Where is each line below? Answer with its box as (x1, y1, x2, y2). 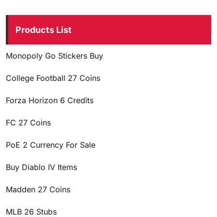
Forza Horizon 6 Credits (6, 95, 93, 105)
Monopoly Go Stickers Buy (6, 50, 103, 61)
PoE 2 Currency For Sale (6, 139, 95, 150)
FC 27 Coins (6, 117, 51, 127)
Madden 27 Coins (6, 184, 70, 194)
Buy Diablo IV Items (6, 162, 77, 172)
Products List (15, 24, 72, 35)
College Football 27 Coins (6, 73, 100, 83)
